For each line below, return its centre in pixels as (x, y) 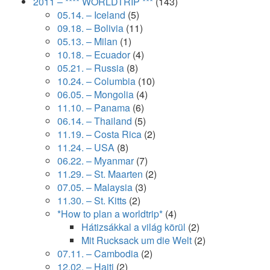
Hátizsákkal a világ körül (133, 227)
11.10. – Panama (94, 108)
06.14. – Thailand (95, 121)
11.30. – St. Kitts (92, 200)
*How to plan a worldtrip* (110, 214)
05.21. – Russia (91, 68)
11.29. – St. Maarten (100, 174)
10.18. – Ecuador (94, 55)
